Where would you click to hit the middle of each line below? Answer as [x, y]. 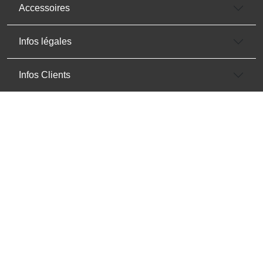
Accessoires [44, 8]
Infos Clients [45, 75]
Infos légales [45, 42]
